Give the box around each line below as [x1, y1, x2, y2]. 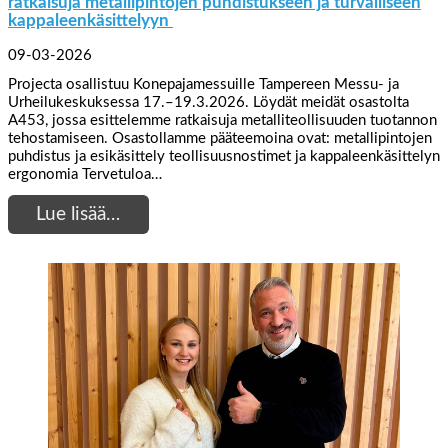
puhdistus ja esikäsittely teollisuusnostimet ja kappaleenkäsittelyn [8, 149, 440, 165]
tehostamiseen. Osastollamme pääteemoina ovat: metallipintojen [8, 131, 432, 147]
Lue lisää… [36, 204, 121, 224]
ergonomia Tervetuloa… [8, 167, 162, 183]
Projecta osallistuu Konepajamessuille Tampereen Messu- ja [8, 77, 399, 93]
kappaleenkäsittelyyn [8, 12, 173, 30]
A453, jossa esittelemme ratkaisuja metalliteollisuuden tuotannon [8, 113, 437, 129]
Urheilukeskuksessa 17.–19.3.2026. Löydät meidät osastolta [8, 95, 409, 111]
